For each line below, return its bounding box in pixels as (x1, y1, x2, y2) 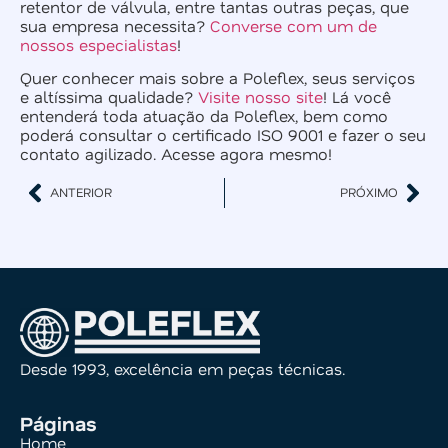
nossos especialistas (20, 33, 177, 55)
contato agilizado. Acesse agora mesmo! (20, 143, 332, 165)
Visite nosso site (198, 86, 323, 108)
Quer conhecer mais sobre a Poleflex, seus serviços (20, 67, 415, 89)
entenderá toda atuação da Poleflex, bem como (20, 105, 388, 127)
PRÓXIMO (340, 184, 398, 201)
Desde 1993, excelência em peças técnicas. (20, 357, 345, 379)
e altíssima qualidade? (20, 86, 193, 108)
